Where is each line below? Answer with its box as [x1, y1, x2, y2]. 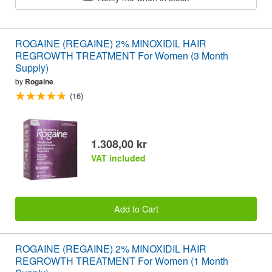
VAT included [91, 151, 146, 164]
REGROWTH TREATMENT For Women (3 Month [15, 49, 228, 63]
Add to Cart [114, 202, 158, 216]
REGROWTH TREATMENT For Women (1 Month [15, 254, 228, 268]
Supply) [15, 61, 49, 75]
